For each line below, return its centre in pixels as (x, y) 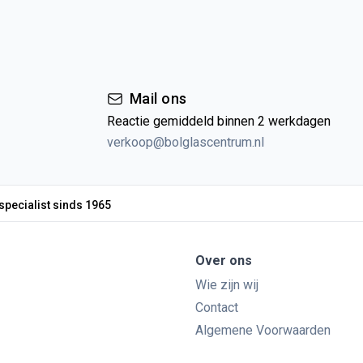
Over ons (224, 261)
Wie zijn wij (227, 285)
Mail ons (158, 98)
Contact (217, 307)
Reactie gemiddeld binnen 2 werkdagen (219, 121)
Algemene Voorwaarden (263, 330)
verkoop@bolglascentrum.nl (186, 142)
